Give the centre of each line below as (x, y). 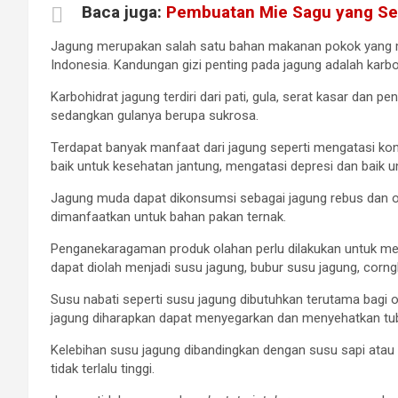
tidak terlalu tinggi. (103, 368)
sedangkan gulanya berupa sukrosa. (155, 115)
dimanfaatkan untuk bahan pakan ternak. (168, 216)
